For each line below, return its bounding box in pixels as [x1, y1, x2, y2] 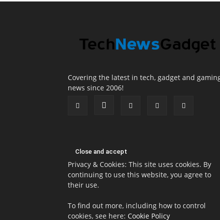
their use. [68, 180, 99, 190]
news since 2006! [68, 82, 124, 92]
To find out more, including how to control [68, 200, 206, 210]
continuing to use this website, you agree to [68, 169, 211, 179]
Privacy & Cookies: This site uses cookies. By [68, 159, 211, 169]
